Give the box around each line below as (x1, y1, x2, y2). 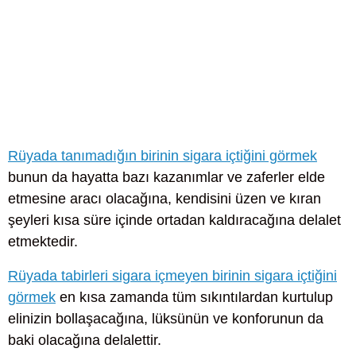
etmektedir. (8, 234, 78, 250)
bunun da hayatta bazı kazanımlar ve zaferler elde (8, 169, 325, 186)
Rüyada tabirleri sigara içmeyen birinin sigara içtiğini (8, 268, 337, 284)
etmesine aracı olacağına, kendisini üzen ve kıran (8, 191, 321, 207)
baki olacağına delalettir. (8, 332, 161, 349)
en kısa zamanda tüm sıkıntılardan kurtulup (56, 289, 333, 306)
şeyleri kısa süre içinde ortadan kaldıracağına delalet (8, 212, 341, 229)
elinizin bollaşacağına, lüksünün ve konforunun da (8, 311, 323, 327)
